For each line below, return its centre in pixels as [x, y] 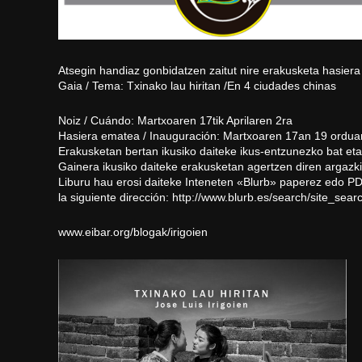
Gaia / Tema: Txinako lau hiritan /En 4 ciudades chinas [197, 86]
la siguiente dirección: [115, 198]
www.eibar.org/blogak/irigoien [133, 232]
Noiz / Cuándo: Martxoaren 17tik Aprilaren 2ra [175, 121]
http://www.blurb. [215, 198]
